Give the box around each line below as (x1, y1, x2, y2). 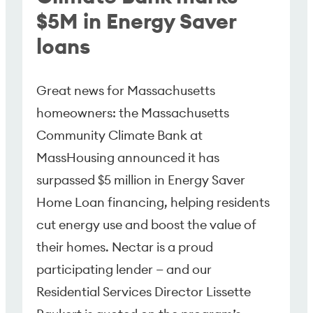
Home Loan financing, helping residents (36, 194, 270, 210)
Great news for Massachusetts (36, 82, 216, 99)
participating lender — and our (36, 261, 212, 277)
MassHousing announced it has (36, 149, 220, 166)
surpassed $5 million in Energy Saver (36, 171, 246, 188)
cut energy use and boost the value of (36, 216, 257, 233)
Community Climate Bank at (36, 126, 203, 143)
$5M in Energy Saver (36, 7, 237, 34)
